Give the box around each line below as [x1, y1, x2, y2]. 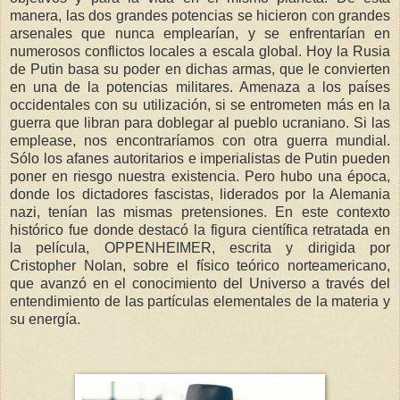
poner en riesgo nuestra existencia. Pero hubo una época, [10, 168, 390, 184]
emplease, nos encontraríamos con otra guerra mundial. [10, 132, 390, 148]
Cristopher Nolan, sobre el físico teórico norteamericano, [10, 257, 390, 273]
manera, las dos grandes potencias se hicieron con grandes [10, 7, 390, 23]
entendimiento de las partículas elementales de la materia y [10, 293, 390, 309]
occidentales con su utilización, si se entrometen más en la [10, 96, 390, 112]
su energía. [10, 311, 80, 327]
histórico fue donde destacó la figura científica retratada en [10, 221, 390, 237]
